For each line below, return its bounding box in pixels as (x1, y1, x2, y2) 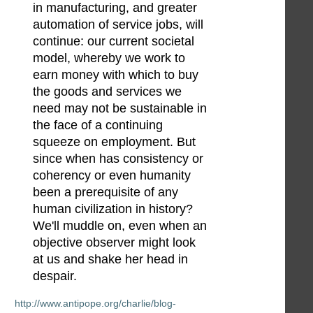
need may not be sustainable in (33, 101, 208, 116)
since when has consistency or (33, 152, 204, 166)
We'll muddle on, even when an (33, 219, 208, 233)
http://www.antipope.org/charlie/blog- (15, 297, 176, 309)
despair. (33, 269, 78, 284)
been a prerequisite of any (33, 185, 179, 200)
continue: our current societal (33, 34, 195, 49)
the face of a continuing (33, 118, 163, 133)
